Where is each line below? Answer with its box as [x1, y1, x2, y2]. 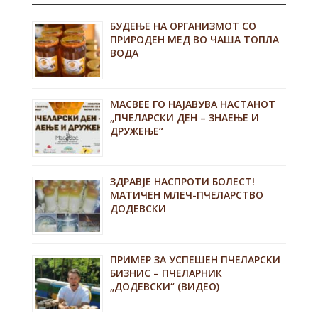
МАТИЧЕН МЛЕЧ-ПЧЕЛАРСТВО [109, 188, 263, 202]
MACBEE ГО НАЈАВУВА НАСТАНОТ [109, 97, 275, 111]
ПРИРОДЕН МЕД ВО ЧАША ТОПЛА [109, 33, 279, 46]
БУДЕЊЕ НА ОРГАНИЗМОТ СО [109, 19, 256, 33]
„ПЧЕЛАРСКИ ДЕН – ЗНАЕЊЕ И [109, 110, 259, 124]
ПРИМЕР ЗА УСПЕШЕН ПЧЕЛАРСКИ [109, 252, 280, 266]
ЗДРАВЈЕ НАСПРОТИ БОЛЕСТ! [109, 175, 255, 189]
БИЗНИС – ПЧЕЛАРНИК [109, 265, 222, 280]
